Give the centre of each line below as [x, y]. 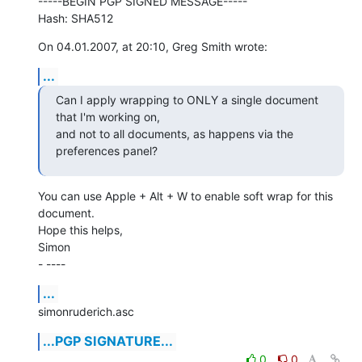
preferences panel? [107, 150]
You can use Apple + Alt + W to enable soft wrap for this [185, 196]
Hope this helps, [80, 229]
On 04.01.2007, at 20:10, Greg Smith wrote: [153, 46]
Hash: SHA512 [76, 18]
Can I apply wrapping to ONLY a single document [187, 99]
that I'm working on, [111, 116]
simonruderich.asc [86, 311]
